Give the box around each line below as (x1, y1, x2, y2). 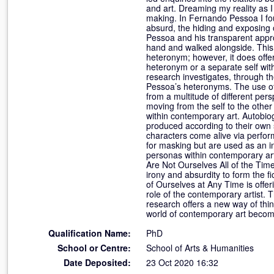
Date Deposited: (64, 256, 131, 268)
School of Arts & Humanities (146, 242, 254, 254)
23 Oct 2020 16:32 (146, 256, 218, 268)
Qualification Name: (48, 227, 131, 239)
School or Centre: (57, 242, 131, 254)
